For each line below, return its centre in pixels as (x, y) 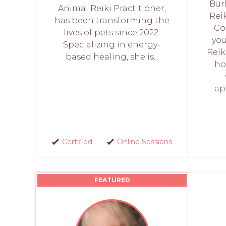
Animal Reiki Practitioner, (112, 8)
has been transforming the (112, 20)
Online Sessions (144, 142)
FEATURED (112, 180)
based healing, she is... (112, 56)
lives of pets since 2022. (112, 32)
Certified (77, 142)
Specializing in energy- (112, 44)
